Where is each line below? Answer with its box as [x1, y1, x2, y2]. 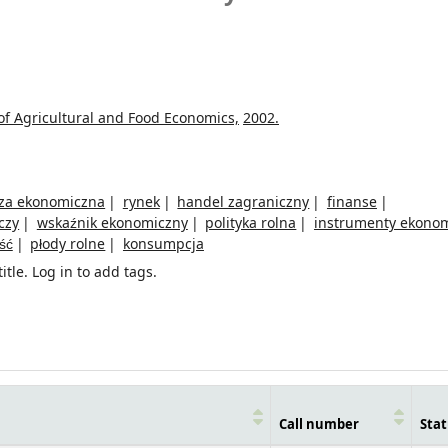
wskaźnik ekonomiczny [36, 212, 188, 234]
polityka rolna [205, 212, 297, 234]
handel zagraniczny [177, 191, 310, 213]
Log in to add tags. [32, 261, 157, 283]
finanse [326, 191, 377, 213]
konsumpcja [122, 233, 204, 255]
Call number [279, 415, 359, 434]
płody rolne [30, 233, 106, 255]
